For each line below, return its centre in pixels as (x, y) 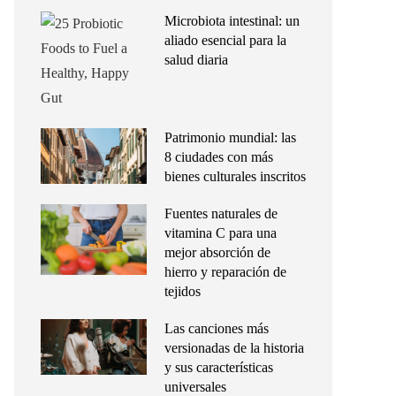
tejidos (183, 291)
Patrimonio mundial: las (230, 137)
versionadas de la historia (234, 348)
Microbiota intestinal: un (232, 21)
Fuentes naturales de (221, 213)
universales (195, 387)
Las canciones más (217, 328)
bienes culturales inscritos (235, 176)
